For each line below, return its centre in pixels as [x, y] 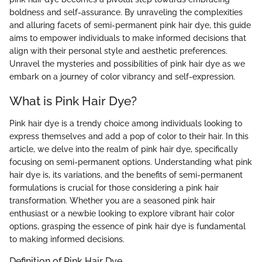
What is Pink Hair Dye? [73, 101]
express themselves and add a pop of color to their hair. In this [129, 136]
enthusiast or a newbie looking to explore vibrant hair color [122, 213]
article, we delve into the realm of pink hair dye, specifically [124, 149]
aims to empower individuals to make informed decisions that [128, 38]
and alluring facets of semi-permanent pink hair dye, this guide [130, 25]
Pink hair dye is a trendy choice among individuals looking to [126, 123]
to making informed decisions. [67, 239]
